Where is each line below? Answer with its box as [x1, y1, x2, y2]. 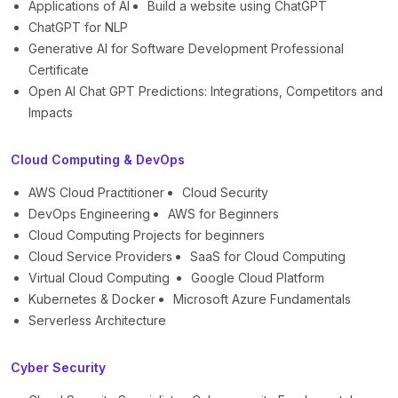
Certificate [28, 62, 89, 78]
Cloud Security [182, 185, 268, 201]
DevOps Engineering [28, 206, 150, 222]
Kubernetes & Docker [28, 291, 155, 307]
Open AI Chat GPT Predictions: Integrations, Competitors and [28, 84, 383, 99]
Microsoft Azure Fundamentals [173, 291, 351, 307]
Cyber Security [11, 360, 106, 376]
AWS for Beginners [168, 206, 283, 222]
